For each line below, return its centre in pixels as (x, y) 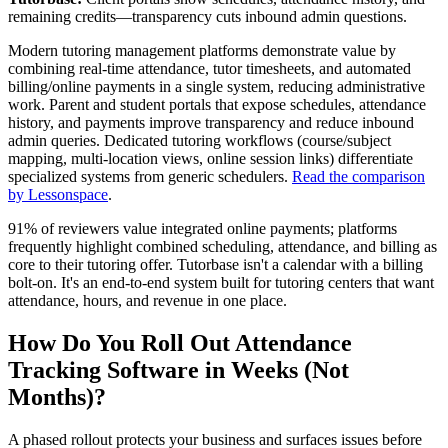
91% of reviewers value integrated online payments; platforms (202, 229)
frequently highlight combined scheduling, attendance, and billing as (222, 247)
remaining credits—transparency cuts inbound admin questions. (207, 17)
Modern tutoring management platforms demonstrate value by (202, 51)
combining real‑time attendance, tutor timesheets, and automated (209, 69)
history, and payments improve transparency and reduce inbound (211, 123)
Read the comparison (358, 177)
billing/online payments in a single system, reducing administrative (216, 87)
